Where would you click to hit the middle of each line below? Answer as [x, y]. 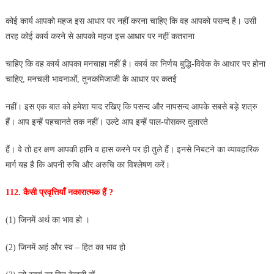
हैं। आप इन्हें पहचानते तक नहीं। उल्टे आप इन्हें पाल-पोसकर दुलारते [106, 122]
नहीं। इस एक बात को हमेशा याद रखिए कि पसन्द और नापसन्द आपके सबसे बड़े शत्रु [131, 106]
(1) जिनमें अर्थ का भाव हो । [47, 220]
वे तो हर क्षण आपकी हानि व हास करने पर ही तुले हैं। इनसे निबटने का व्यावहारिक [138, 149]
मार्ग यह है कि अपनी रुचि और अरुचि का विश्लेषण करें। [89, 165]
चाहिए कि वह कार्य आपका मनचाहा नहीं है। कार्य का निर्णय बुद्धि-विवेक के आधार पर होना [135, 64]
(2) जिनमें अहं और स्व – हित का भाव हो [65, 247]
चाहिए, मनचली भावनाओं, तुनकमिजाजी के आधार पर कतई [91, 79]
